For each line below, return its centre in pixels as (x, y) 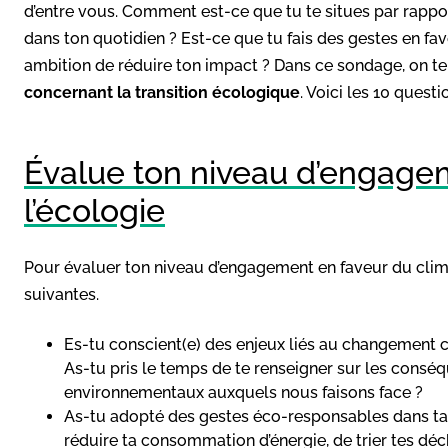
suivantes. (61, 294)
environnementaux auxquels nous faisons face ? (243, 392)
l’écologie (94, 210)
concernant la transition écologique (162, 92)
